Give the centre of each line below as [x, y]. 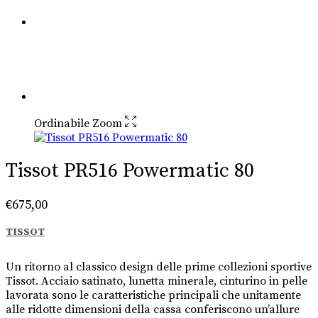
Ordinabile [62, 124]
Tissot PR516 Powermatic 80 [130, 171]
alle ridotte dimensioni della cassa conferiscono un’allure [153, 309]
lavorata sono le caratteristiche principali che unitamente [153, 295]
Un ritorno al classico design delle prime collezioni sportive [159, 267]
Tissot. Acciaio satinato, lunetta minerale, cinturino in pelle [157, 281]
